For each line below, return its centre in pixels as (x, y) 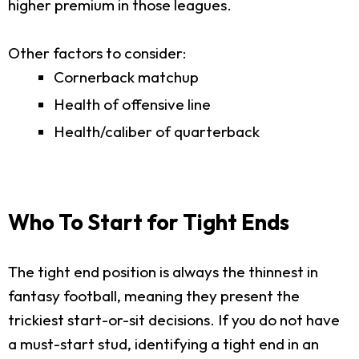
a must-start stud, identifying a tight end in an (163, 343)
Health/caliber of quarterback (157, 131)
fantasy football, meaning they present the (154, 295)
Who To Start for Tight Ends (149, 222)
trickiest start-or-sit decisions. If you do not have (174, 319)
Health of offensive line (132, 104)
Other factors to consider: (97, 52)
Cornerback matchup (126, 77)
